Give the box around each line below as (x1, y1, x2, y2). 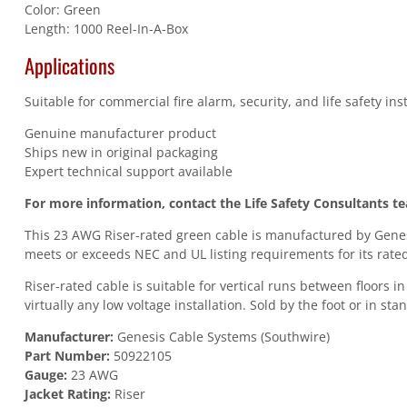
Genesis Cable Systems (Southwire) (113, 328, 330, 346)
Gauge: (24, 366, 67, 384)
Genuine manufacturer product (24, 124, 216, 143)
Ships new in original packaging (24, 144, 218, 162)
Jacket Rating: (24, 385, 111, 403)
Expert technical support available (24, 163, 233, 181)
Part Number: (24, 347, 110, 365)
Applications (24, 49, 114, 80)
